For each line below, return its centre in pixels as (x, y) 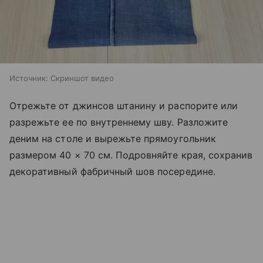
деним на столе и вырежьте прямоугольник (113, 139)
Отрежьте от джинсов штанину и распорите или (124, 106)
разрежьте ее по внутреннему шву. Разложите (119, 122)
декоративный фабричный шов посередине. (112, 172)
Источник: (29, 78)
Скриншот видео (82, 78)
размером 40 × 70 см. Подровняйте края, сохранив (131, 155)
